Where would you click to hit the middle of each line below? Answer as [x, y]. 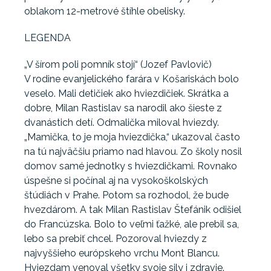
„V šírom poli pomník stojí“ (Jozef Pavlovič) [118, 65]
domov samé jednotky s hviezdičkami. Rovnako [131, 166]
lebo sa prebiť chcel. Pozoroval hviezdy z [116, 239]
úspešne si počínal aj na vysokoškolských [116, 181]
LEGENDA [47, 38]
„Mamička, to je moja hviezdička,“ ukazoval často [132, 137]
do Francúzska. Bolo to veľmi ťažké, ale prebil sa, [132, 224]
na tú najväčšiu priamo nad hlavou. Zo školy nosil [133, 152]
